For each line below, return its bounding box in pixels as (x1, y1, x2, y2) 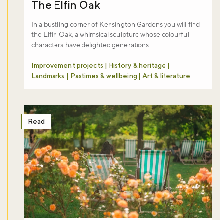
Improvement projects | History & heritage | (31, 61, 170, 70)
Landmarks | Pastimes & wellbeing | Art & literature (31, 72, 191, 80)
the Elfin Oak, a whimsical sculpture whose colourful (31, 30, 189, 40)
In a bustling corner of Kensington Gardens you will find (31, 20, 200, 29)
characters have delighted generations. (31, 41, 150, 50)
